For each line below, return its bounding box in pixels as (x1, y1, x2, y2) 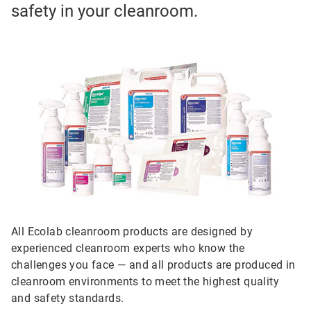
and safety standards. (11, 292, 124, 305)
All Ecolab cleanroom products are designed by (11, 225, 253, 239)
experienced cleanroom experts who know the (11, 242, 245, 255)
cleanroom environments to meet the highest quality (11, 275, 279, 289)
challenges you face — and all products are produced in (11, 258, 296, 272)
